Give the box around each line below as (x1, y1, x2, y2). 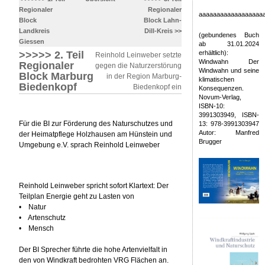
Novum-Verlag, (198, 93, 241, 101)
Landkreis (19, 27, 50, 34)
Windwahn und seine (198, 66, 259, 74)
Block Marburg (19, 70, 94, 82)
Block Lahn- (144, 16, 182, 24)
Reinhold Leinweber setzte (95, 50, 182, 59)
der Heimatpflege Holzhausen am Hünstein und (19, 130, 173, 138)
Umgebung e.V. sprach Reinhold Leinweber (19, 140, 160, 149)
